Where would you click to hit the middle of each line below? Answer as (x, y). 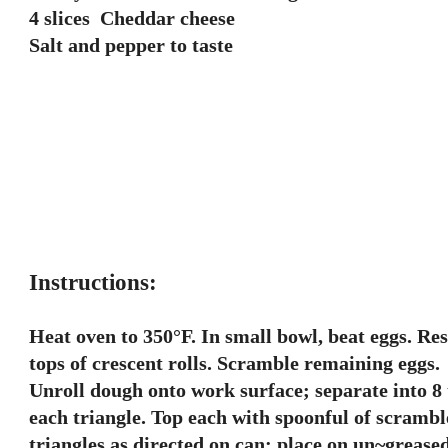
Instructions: (93, 282)
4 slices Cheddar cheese (132, 18)
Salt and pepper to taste (131, 45)
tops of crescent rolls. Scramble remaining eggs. (234, 363)
